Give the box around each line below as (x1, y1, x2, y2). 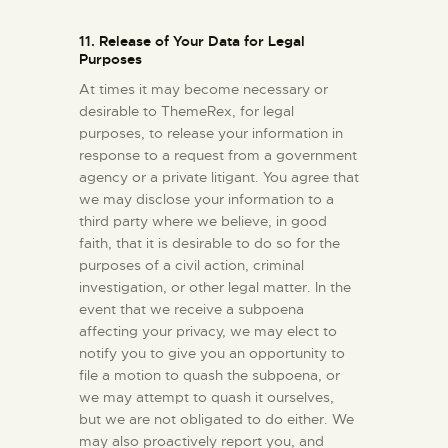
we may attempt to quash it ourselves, (79, 388, 334, 407)
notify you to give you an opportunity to (79, 344, 345, 363)
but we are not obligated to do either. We (79, 410, 354, 429)
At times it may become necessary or (79, 80, 328, 99)
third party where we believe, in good (79, 212, 327, 231)
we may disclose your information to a (79, 190, 334, 209)
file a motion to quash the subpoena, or (79, 366, 340, 385)
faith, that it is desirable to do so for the (79, 234, 340, 253)
